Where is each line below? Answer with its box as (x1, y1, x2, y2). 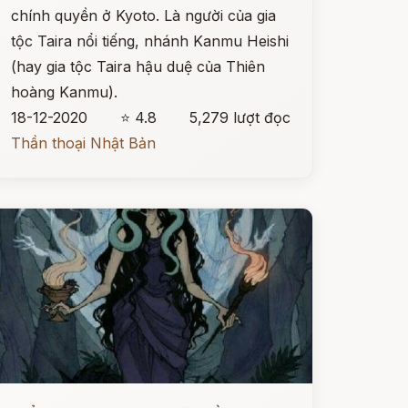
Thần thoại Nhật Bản (10, 134, 156, 152)
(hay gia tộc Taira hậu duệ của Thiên (10, 57, 265, 76)
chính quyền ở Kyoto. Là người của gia (10, 6, 276, 25)
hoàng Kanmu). (10, 83, 117, 101)
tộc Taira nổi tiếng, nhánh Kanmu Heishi (10, 32, 289, 50)
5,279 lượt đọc (189, 108, 291, 127)
